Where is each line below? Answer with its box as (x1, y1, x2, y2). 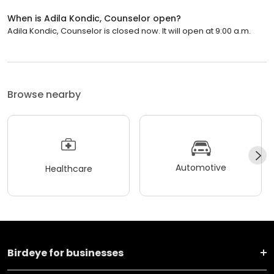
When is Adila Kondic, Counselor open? (7, 12, 181, 24)
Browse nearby (7, 87, 81, 102)
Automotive (175, 161, 226, 174)
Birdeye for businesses (7, 245, 124, 260)
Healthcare (45, 163, 92, 176)
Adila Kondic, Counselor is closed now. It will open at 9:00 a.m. (7, 24, 251, 37)
